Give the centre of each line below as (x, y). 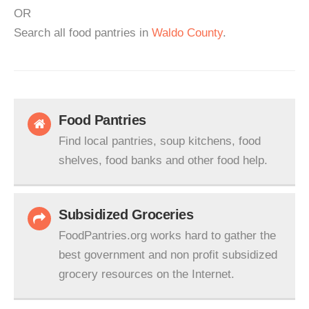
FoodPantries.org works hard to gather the (167, 236)
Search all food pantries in (83, 33)
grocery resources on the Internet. (147, 274)
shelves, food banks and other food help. (163, 160)
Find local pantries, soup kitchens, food (160, 141)
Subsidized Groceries (126, 215)
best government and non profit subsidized (168, 255)
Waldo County (187, 33)
